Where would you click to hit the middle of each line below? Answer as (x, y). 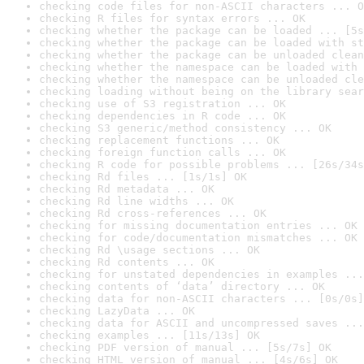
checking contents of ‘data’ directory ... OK (182, 286)
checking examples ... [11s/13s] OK (149, 335)
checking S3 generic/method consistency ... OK (185, 128)
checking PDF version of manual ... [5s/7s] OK (185, 347)
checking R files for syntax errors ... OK (172, 18)
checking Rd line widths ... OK (136, 201)
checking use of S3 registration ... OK (162, 104)
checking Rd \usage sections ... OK (149, 250)
